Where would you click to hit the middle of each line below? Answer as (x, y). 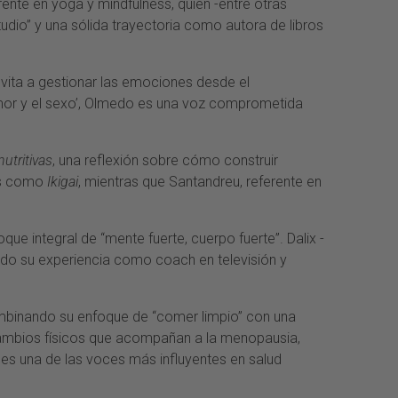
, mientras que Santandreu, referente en (200, 182)
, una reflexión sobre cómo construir (165, 161)
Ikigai (63, 182)
